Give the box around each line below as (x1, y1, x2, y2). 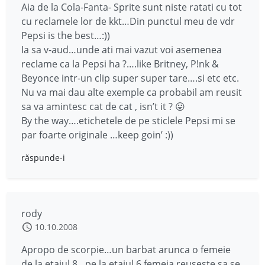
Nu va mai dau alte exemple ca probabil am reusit (21, 86, 242, 99)
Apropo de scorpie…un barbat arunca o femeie (21, 243, 231, 256)
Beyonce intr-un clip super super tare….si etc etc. (21, 72, 239, 85)
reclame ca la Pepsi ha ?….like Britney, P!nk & (21, 57, 219, 70)
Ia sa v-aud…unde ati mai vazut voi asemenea (21, 43, 222, 56)
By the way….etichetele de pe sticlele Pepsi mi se (21, 114, 235, 127)
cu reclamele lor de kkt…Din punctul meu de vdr (21, 15, 235, 28)
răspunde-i (21, 152, 65, 163)
